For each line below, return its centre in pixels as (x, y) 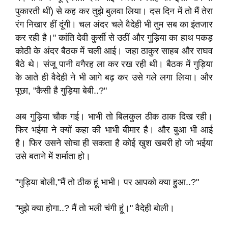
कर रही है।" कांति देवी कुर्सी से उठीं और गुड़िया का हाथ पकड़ (114, 38)
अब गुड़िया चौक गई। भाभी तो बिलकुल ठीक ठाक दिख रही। (114, 117)
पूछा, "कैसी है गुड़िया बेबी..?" (61, 91)
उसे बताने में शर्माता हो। (53, 156)
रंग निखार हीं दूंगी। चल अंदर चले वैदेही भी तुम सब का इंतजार (114, 24)
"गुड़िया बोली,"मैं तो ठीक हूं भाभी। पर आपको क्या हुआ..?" (107, 182)
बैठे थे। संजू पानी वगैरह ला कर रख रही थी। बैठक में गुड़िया (114, 64)
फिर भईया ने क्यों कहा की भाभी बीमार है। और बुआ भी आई (114, 130)
